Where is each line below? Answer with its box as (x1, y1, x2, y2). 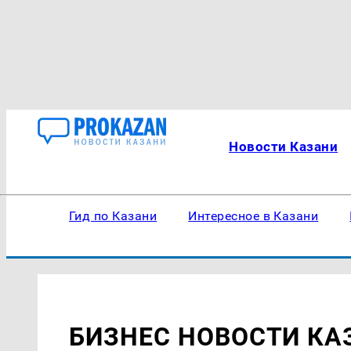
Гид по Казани (69, 208, 157, 223)
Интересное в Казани (188, 208, 319, 223)
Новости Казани (229, 139, 338, 154)
